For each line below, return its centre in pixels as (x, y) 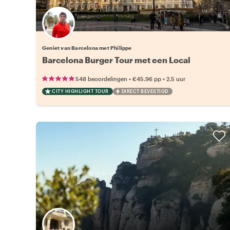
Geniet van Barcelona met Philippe (87, 47)
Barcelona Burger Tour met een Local (116, 60)
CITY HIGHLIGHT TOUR (80, 91)
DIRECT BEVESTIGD (145, 91)
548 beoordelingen (101, 79)
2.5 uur (176, 79)
